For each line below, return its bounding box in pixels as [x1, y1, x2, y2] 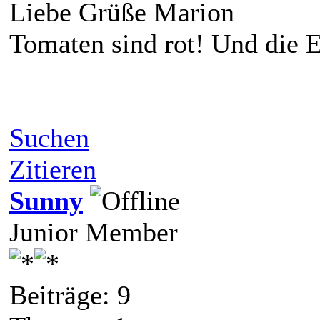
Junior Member [9, 216, 178, 247]
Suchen [9, 122, 89, 153]
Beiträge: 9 [9, 279, 131, 310]
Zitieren [9, 154, 96, 184]
